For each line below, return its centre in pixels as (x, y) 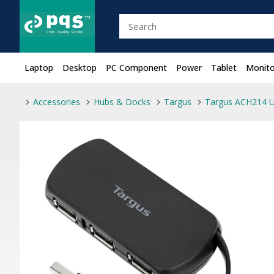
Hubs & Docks (122, 102)
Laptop (39, 68)
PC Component (136, 68)
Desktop (80, 68)
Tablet (224, 68)
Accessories (57, 102)
